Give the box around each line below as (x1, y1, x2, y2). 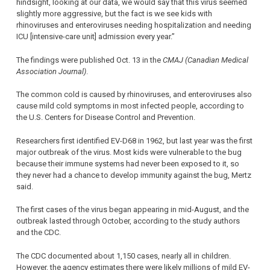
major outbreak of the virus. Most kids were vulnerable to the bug (16, 147, 242, 157)
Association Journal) (16, 66, 86, 76)
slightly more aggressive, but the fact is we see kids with (16, 9, 212, 19)
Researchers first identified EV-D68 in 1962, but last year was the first (16, 136, 253, 145)
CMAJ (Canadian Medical (163, 55, 248, 64)
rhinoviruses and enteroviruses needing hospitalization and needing (16, 20, 251, 30)
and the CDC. (16, 228, 61, 237)
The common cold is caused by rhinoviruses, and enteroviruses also (16, 90, 252, 99)
